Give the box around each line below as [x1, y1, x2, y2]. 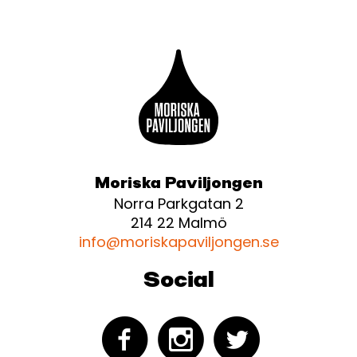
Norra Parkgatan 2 [113, 194, 244, 214]
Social [143, 269, 214, 293]
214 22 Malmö [130, 213, 227, 233]
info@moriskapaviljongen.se [78, 232, 279, 253]
